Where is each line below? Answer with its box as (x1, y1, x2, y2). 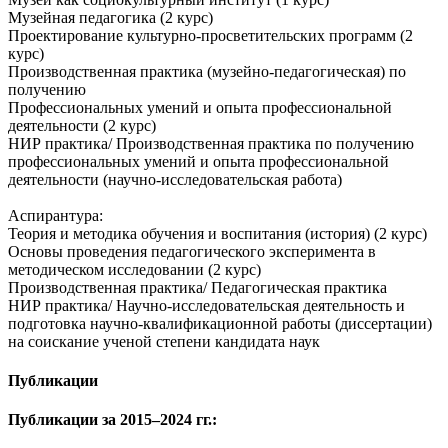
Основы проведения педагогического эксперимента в (8, 242, 376, 260)
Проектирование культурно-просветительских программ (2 (8, 26, 413, 44)
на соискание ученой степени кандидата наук (8, 332, 320, 350)
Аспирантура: (8, 206, 103, 224)
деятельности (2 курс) (8, 116, 156, 134)
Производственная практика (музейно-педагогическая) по (8, 62, 406, 80)
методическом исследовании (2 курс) (8, 260, 261, 278)
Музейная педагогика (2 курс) (8, 8, 213, 26)
